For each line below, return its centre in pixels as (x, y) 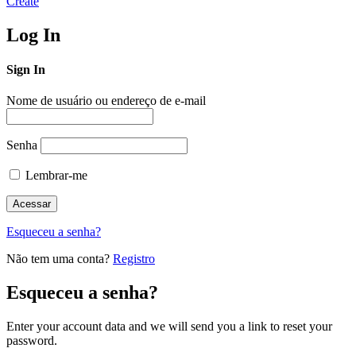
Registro (134, 259)
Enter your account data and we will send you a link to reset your (169, 327)
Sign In (26, 70)
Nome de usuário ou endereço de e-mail (106, 101)
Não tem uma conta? (60, 259)
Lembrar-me (55, 176)
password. (32, 341)
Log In (33, 35)
